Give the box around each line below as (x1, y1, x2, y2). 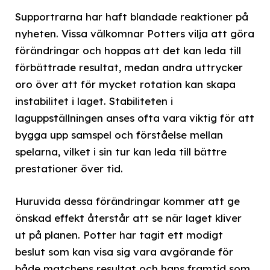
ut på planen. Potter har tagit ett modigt (15, 228, 223, 241)
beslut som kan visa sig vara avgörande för (15, 245, 233, 258)
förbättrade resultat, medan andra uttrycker (15, 60, 243, 74)
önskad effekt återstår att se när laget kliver (15, 211, 242, 224)
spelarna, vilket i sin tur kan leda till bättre (15, 145, 227, 158)
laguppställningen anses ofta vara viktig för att (15, 111, 254, 124)
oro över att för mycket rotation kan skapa (15, 77, 236, 90)
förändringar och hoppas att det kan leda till (15, 43, 241, 57)
